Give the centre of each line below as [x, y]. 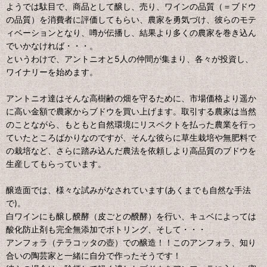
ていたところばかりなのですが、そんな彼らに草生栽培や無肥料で [131, 138]
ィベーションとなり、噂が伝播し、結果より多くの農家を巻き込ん [131, 33]
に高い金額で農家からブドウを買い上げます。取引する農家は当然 [131, 111]
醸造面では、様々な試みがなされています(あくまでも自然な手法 [128, 190]
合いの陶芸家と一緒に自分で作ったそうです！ [94, 256]
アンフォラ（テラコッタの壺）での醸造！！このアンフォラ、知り [131, 243]
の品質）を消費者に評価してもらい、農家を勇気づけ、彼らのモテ [131, 20]
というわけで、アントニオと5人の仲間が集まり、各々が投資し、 [130, 59]
